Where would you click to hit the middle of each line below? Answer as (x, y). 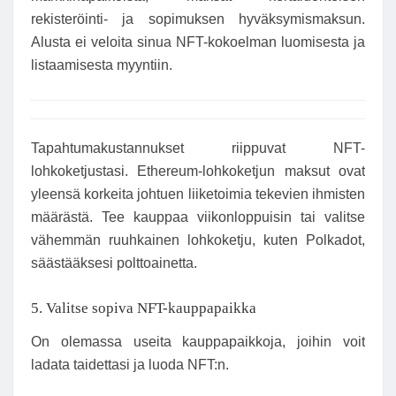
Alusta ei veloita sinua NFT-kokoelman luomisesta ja (198, 42)
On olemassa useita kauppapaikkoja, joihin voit (198, 341)
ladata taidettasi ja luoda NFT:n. (130, 364)
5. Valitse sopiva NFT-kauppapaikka (144, 308)
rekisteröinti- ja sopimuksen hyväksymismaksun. (198, 19)
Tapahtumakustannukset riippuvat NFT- (198, 148)
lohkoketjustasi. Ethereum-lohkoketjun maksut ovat (198, 171)
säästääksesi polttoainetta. (114, 263)
